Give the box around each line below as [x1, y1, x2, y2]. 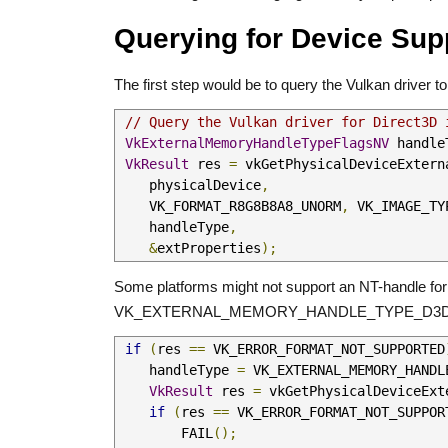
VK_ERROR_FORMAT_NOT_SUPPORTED [205, 341, 445, 357]
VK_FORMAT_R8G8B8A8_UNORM [149, 198, 341, 214]
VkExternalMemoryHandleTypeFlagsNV [125, 135, 389, 151]
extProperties [157, 240, 261, 256]
